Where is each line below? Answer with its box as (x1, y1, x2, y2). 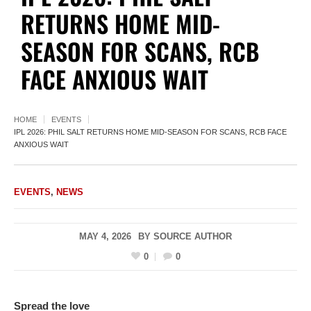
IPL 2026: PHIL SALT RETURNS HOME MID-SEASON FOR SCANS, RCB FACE (14, 128, 287, 137)
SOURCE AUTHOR (153, 231, 232, 242)
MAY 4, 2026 (79, 231, 131, 242)
